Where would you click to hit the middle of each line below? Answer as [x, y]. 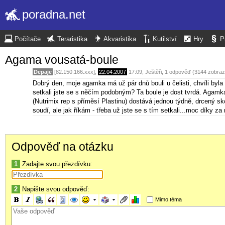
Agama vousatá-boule [62, 60]
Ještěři [153, 72]
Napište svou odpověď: [55, 189]
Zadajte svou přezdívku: [56, 164]
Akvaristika [120, 39]
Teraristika [72, 39]
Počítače [28, 39]
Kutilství [165, 39]
